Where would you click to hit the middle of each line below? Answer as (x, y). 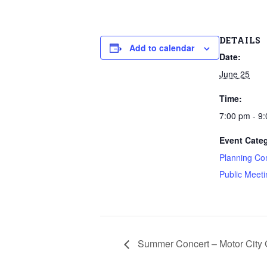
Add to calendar (162, 48)
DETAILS (240, 40)
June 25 (235, 74)
